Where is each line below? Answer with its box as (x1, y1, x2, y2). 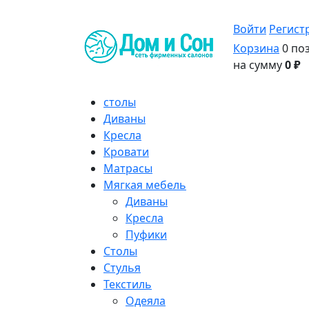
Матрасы (103, 161, 152, 176)
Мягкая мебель (103, 177, 186, 192)
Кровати (103, 144, 149, 159)
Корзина (233, 41, 279, 56)
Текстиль (103, 277, 152, 292)
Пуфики (126, 227, 167, 242)
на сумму (233, 57, 285, 72)
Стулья (103, 260, 141, 275)
